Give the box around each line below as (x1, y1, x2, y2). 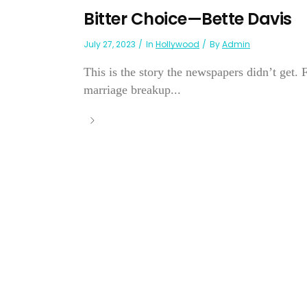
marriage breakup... (84, 83, 181, 97)
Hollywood (156, 38, 199, 51)
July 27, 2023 (84, 38, 136, 51)
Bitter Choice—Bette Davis (84, 8, 292, 31)
